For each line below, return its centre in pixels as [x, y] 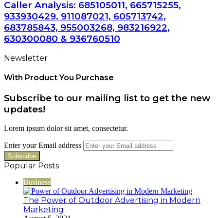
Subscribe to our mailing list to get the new [107, 98]
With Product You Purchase [59, 78]
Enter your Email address [43, 145]
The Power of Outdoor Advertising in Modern [112, 200]
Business [37, 182]
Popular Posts [31, 166]
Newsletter [26, 58]
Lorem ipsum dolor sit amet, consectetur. [66, 128]
